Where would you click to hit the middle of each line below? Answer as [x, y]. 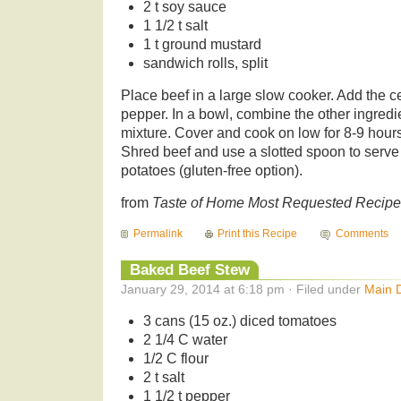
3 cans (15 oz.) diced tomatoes [239, 320]
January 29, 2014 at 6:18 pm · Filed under [243, 289]
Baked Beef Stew [190, 269]
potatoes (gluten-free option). [212, 170]
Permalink [158, 233]
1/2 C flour [175, 358]
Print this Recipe [258, 233]
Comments [362, 233]
